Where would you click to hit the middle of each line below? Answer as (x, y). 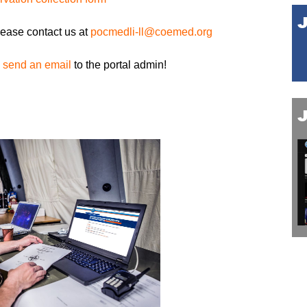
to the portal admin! (119, 65)
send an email (37, 65)
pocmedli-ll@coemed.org (151, 32)
